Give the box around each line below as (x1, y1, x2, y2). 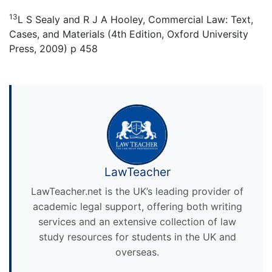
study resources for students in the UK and (38, 230, 236, 243)
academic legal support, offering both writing (32, 200, 242, 212)
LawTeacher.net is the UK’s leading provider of (31, 185, 243, 197)
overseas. (115, 245, 159, 258)
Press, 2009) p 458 (9, 42, 98, 55)
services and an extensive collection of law (38, 215, 236, 228)
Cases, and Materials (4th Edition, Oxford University (9, 27, 248, 40)
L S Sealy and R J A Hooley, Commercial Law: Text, (18, 13, 253, 25)
